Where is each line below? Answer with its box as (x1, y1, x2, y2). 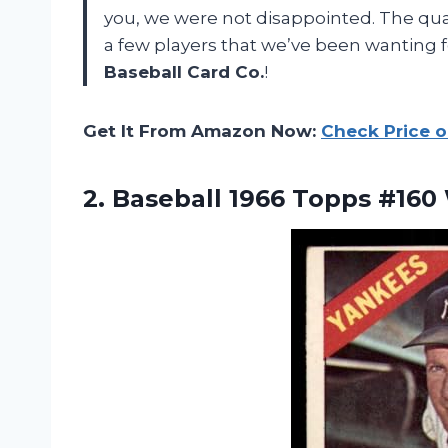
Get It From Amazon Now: (83, 121, 321, 142)
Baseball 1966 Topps (112, 184, 371, 214)
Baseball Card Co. (104, 62, 264, 83)
